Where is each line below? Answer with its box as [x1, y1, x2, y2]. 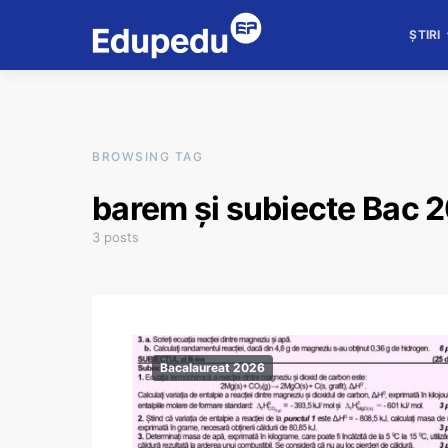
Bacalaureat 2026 [160, 360, 265, 375]
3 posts [92, 229, 139, 245]
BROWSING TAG [92, 149, 203, 164]
